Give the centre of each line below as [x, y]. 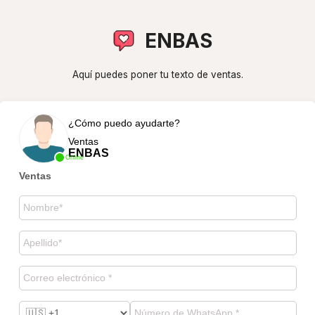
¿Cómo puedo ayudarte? [124, 123]
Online [74, 157]
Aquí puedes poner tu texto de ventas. [157, 75]
